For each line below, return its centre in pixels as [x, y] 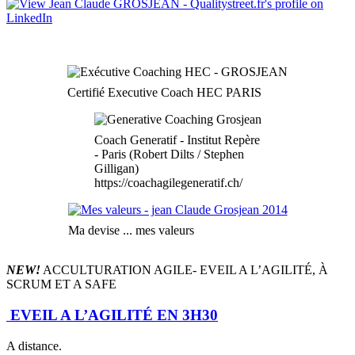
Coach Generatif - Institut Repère [177, 140]
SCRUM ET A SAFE [61, 284]
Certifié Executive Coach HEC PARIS [164, 93]
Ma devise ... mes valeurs [131, 231]
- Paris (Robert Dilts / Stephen [169, 155]
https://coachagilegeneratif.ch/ [168, 183]
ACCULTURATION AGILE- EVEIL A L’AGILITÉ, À [184, 270]
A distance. [34, 345]
